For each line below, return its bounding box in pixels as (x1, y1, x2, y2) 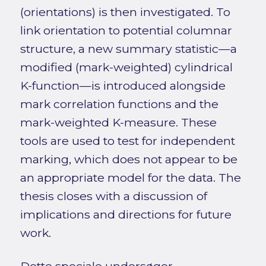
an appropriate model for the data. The (20, 170, 241, 185)
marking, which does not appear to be (20, 152, 237, 167)
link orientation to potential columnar (20, 23, 232, 38)
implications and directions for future (20, 207, 232, 222)
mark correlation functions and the (20, 97, 218, 112)
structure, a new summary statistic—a (20, 42, 237, 56)
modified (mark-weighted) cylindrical (20, 60, 233, 75)
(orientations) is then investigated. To (20, 5, 230, 20)
